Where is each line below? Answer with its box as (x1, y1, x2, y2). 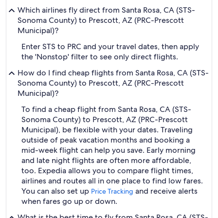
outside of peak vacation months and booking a (21, 135, 190, 145)
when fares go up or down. (21, 196, 117, 206)
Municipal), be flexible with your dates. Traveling (21, 125, 193, 135)
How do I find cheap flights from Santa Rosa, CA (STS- (18, 68, 209, 78)
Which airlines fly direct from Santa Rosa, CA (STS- (18, 5, 195, 15)
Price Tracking (91, 187, 133, 196)
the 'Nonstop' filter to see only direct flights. (21, 52, 178, 62)
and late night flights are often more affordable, (21, 155, 191, 165)
